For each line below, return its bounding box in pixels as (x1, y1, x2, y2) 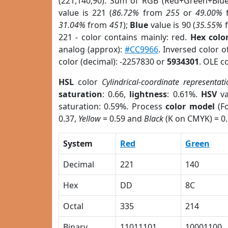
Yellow (78, 113, 101, 124)
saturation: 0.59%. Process (59, 101, 166, 112)
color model (165, 101, 215, 112)
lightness (129, 89, 167, 100)
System (63, 138, 93, 149)
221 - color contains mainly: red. (59, 32, 190, 43)
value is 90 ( (148, 19, 196, 31)
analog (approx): (59, 44, 125, 55)
